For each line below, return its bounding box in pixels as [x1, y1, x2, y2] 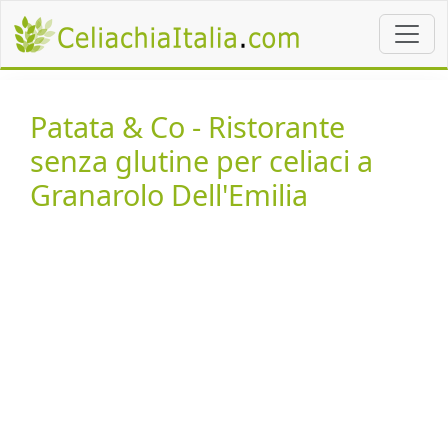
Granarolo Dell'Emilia [30, 175, 308, 214]
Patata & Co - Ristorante [30, 107, 345, 146]
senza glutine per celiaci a [30, 141, 373, 180]
